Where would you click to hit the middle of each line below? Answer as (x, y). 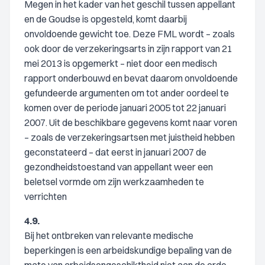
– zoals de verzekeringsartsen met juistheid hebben (130, 137)
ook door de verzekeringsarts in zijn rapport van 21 (128, 49)
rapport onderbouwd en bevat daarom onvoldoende (131, 78)
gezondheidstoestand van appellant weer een (119, 167)
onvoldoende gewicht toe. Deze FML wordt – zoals (130, 34)
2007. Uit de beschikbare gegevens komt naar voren (131, 122)
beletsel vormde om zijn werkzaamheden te (114, 182)
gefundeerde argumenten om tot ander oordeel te (127, 93)
